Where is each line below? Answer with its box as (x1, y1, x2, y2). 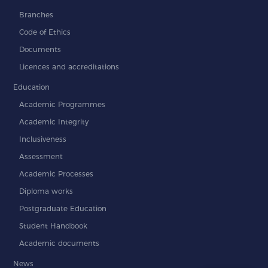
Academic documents (19, 238, 100, 248)
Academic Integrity (19, 117, 89, 126)
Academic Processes (19, 169, 94, 178)
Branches (19, 10, 54, 19)
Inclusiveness (19, 134, 67, 144)
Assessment (19, 151, 63, 161)
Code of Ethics (19, 27, 71, 36)
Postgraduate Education (19, 203, 107, 213)
